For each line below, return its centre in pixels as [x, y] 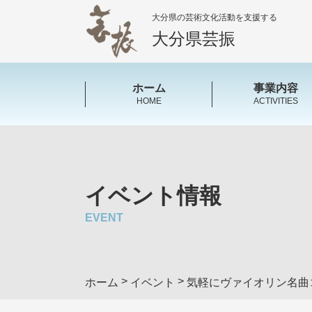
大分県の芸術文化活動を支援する [214, 17]
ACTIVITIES [276, 101]
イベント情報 [153, 196]
